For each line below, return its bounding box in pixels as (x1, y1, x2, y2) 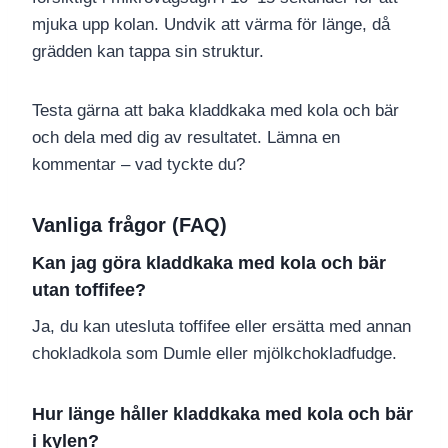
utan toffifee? (32, 280, 146, 301)
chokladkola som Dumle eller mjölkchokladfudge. (32, 344, 397, 364)
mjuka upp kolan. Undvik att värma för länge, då (32, 15, 390, 35)
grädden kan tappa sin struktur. (32, 42, 264, 62)
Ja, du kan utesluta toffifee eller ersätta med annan (32, 317, 411, 337)
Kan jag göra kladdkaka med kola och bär (32, 253, 386, 274)
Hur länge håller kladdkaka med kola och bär (32, 404, 413, 425)
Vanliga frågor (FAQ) (32, 214, 227, 237)
